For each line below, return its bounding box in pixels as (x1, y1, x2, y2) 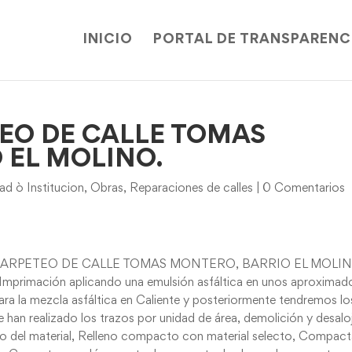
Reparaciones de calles (130, 183, 254, 194)
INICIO (82, 34, 133, 46)
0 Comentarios (262, 183, 346, 194)
